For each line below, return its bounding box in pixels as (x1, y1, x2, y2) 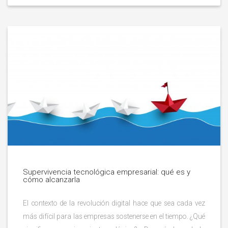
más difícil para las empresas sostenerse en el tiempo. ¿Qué (23, 212, 205, 220)
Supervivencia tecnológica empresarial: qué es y (23, 167, 190, 177)
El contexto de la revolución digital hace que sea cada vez (23, 198, 205, 207)
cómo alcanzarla (23, 175, 80, 184)
